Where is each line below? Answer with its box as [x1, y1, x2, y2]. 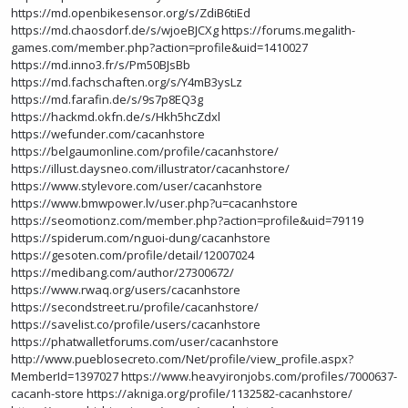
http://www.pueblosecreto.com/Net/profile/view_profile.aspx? [11, 351, 353, 367]
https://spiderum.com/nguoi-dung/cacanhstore [11, 229, 270, 246]
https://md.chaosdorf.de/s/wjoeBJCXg [11, 22, 219, 38]
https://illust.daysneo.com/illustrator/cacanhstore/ [11, 160, 290, 177]
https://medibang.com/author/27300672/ [11, 264, 234, 280]
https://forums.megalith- [221, 22, 355, 38]
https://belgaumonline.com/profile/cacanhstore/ [11, 143, 279, 159]
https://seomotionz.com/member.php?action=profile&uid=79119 [11, 212, 363, 229]
